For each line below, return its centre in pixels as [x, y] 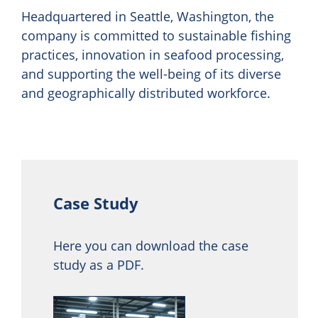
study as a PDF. [99, 265]
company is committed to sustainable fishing [156, 36]
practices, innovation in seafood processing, [153, 55]
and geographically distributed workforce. [146, 93]
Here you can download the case [151, 246]
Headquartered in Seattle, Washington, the [148, 17]
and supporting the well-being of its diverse [151, 74]
